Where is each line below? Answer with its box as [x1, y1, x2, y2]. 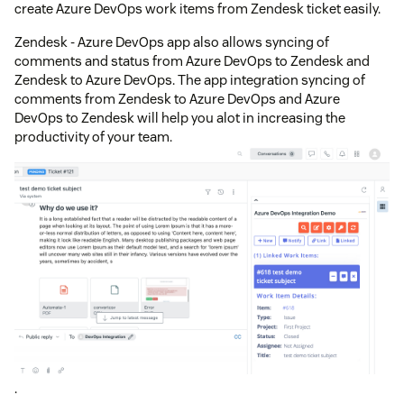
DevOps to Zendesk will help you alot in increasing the [14, 109, 345, 127]
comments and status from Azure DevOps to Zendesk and [14, 52, 370, 70]
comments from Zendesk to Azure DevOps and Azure [14, 90, 340, 108]
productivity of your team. [14, 128, 172, 146]
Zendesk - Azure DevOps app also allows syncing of [14, 33, 329, 51]
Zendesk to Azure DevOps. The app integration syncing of [14, 71, 365, 89]
